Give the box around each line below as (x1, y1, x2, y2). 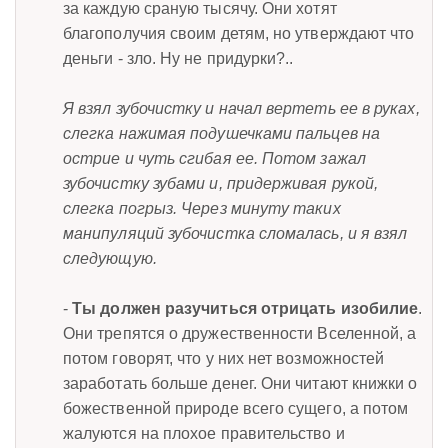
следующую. (63, 249, 157, 267)
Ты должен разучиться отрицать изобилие (72, 299, 419, 317)
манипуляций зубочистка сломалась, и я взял (63, 224, 408, 242)
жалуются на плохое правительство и (63, 424, 345, 442)
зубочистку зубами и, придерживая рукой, (63, 174, 379, 192)
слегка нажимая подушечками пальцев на (63, 124, 380, 142)
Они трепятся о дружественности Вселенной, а (63, 324, 417, 342)
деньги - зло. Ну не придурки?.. (63, 49, 294, 67)
